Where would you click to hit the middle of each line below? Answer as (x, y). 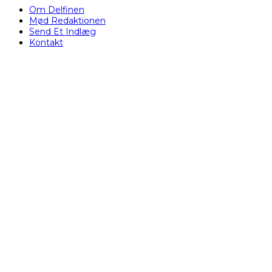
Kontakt (46, 42)
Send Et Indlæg (63, 32)
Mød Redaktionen (67, 21)
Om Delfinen (57, 10)
